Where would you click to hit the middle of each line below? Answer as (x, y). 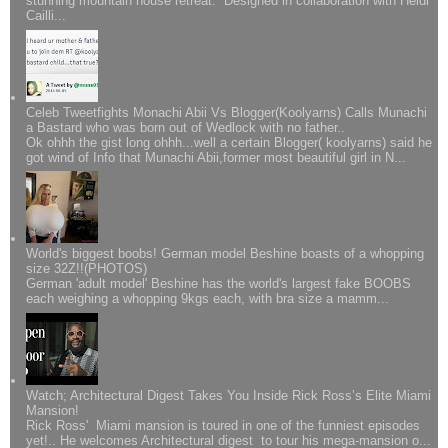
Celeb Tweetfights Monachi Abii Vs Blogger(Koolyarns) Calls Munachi (227, 112)
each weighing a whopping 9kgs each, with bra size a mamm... (208, 299)
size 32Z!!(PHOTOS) (87, 269)
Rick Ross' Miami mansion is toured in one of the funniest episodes (223, 425)
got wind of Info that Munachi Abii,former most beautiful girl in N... (216, 157)
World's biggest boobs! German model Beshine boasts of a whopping (225, 254)
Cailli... (46, 16)
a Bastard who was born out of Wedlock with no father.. (186, 127)
